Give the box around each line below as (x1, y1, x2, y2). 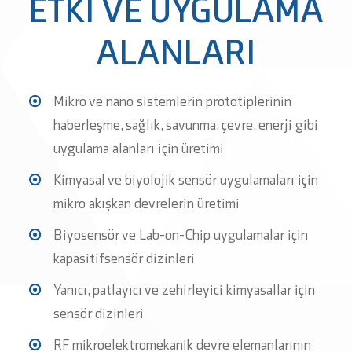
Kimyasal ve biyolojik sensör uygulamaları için (53, 171, 318, 189)
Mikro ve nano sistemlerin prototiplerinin (53, 93, 291, 110)
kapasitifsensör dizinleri (53, 250, 195, 267)
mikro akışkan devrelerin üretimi (53, 195, 240, 212)
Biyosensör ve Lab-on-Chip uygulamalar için (53, 226, 308, 244)
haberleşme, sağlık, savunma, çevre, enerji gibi (53, 116, 318, 134)
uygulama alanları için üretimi (53, 140, 224, 157)
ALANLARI (96, 31, 256, 73)
